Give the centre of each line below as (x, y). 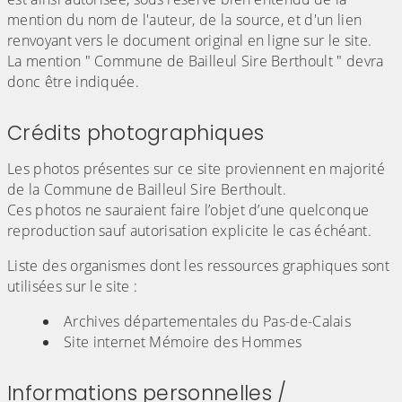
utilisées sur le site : (73, 287)
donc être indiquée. (74, 82)
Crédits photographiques (136, 133)
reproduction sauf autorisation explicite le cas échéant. (192, 231)
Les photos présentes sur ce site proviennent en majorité (196, 169)
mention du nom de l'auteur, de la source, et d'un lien (185, 20)
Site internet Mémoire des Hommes (183, 342)
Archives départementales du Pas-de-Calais (208, 322)
